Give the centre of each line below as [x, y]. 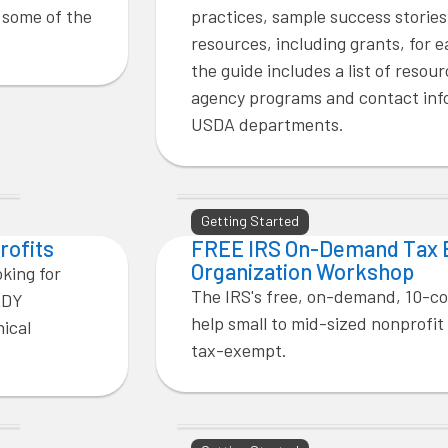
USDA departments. [267, 124]
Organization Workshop [302, 271]
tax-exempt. [239, 350]
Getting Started [250, 220]
